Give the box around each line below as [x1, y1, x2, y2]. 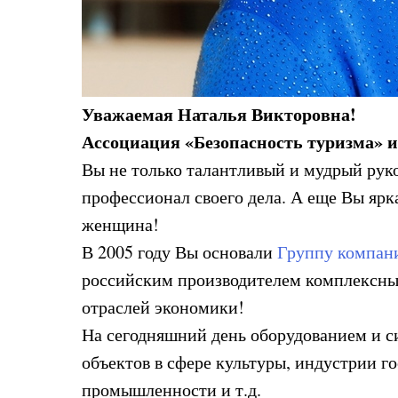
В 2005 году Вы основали [82, 240, 277, 264]
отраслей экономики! [82, 295, 244, 319]
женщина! [82, 212, 159, 236]
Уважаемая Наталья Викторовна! [82, 101, 356, 127]
